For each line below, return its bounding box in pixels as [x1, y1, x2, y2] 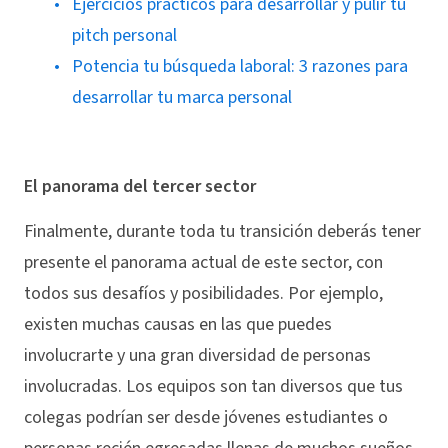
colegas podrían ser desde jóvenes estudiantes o [24, 404, 388, 430]
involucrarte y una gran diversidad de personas [24, 342, 371, 368]
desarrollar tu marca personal [72, 85, 292, 111]
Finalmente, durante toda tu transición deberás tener [24, 218, 421, 244]
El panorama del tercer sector [24, 174, 256, 200]
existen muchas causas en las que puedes [24, 311, 332, 337]
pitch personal [72, 23, 177, 49]
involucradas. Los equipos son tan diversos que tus [24, 373, 403, 399]
